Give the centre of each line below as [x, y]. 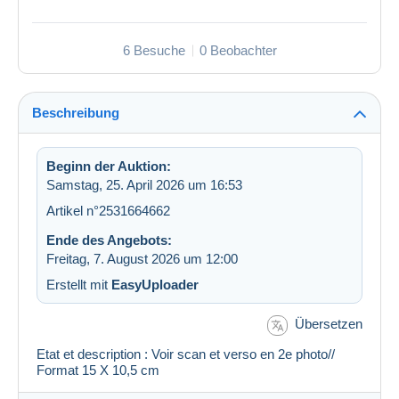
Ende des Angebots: [109, 240]
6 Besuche [154, 51]
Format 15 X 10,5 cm [98, 370]
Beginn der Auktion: [109, 167]
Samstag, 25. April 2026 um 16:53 [144, 185]
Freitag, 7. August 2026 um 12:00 [142, 259]
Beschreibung [76, 113]
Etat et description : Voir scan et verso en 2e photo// [186, 354]
